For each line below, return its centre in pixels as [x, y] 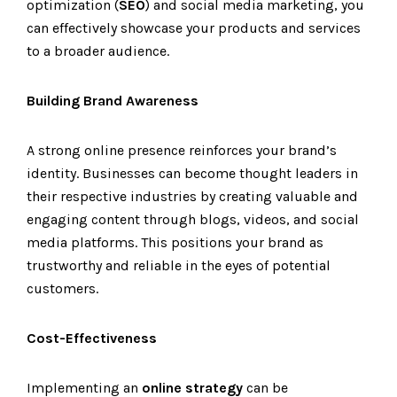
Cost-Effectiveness [92, 338]
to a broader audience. [98, 51]
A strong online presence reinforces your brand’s [182, 150]
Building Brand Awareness [113, 101]
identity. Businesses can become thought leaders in [192, 173]
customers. [62, 288]
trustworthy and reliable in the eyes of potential [179, 265]
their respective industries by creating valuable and [192, 196]
